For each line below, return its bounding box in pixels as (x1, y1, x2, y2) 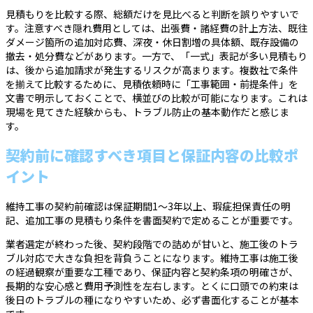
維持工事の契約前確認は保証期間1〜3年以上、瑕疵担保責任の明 (6, 198, 291, 213)
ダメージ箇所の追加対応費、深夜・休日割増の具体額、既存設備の (6, 34, 299, 49)
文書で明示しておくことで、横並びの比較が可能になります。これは (6, 90, 307, 105)
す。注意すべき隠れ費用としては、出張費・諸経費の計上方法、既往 (6, 20, 307, 35)
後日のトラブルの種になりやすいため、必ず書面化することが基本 (6, 292, 299, 307)
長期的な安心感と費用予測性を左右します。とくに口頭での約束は (6, 278, 298, 293)
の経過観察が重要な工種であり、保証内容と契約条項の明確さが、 (6, 264, 298, 279)
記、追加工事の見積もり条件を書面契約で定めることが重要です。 (6, 212, 298, 227)
